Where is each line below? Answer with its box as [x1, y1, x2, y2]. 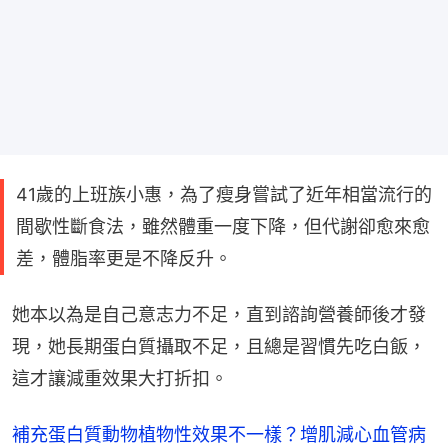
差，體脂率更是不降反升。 [16, 248, 232, 270]
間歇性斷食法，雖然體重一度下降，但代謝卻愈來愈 [16, 216, 430, 238]
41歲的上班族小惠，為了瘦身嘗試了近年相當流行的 [16, 184, 432, 206]
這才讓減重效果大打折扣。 [12, 368, 228, 390]
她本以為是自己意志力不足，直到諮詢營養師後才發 [12, 304, 426, 326]
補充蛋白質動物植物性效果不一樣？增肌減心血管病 [12, 424, 426, 446]
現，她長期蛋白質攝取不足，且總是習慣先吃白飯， [12, 336, 426, 358]
